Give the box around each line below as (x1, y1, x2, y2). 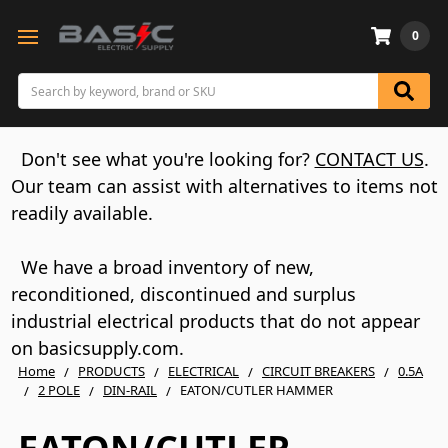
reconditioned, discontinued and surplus (10, 282, 356, 306)
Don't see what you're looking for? (20, 147, 315, 171)
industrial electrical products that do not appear (10, 309, 420, 333)
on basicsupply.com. (10, 336, 189, 360)
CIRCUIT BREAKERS (262, 362, 375, 380)
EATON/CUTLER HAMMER (180, 381, 333, 399)
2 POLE (38, 381, 80, 399)
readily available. (10, 201, 158, 225)
